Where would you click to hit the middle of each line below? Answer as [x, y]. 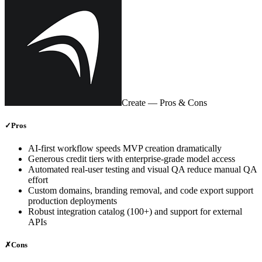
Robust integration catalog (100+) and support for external [135, 211]
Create [134, 102]
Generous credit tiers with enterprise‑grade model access [132, 158]
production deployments [73, 201]
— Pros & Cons [176, 102]
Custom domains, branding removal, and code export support [141, 190]
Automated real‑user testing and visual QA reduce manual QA [142, 169]
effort [38, 180]
